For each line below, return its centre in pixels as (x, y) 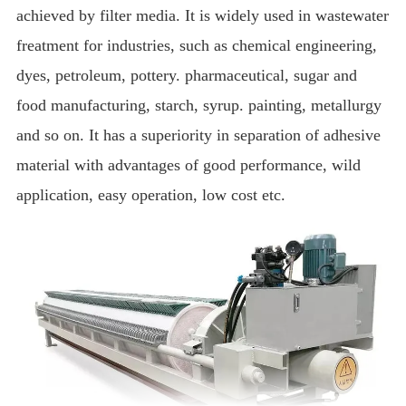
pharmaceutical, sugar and (271, 75)
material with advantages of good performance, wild (189, 164)
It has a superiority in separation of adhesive (235, 135)
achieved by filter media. (101, 15)
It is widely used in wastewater (287, 15)
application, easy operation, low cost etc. (154, 194)
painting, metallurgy (313, 105)
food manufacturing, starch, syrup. (130, 105)
